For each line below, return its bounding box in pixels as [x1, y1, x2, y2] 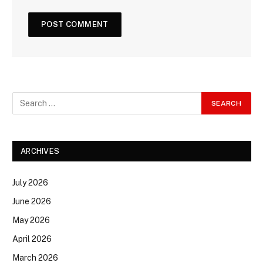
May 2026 [12, 215, 50, 225]
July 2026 [12, 178, 48, 188]
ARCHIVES [21, 147, 60, 156]
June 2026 [12, 197, 51, 207]
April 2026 [12, 234, 52, 244]
